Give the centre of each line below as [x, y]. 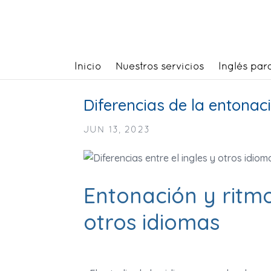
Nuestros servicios [160, 66]
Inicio [88, 66]
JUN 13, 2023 [117, 129]
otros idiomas [152, 222]
